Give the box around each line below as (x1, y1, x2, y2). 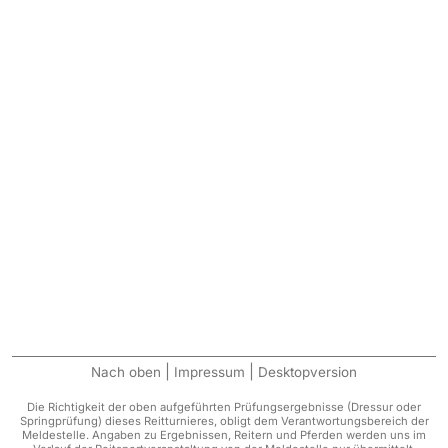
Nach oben (91, 364, 161, 380)
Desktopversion (258, 364, 357, 380)
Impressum (174, 364, 245, 380)
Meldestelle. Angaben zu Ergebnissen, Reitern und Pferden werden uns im (22, 428, 426, 442)
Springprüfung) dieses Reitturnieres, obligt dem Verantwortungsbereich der (19, 414, 429, 428)
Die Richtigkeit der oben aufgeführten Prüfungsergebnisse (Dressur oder (27, 400, 421, 414)
